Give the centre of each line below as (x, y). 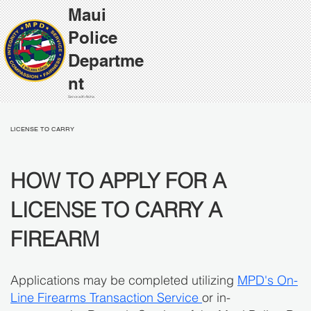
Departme (106, 60)
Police (93, 37)
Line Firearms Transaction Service (106, 298)
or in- (216, 298)
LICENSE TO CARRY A (116, 210)
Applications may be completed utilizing (124, 280)
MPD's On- (268, 280)
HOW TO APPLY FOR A (118, 181)
